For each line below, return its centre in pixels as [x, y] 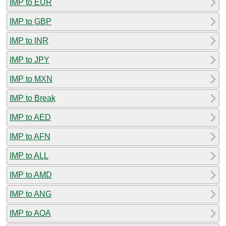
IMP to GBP [31, 21]
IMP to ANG [31, 194]
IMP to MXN [31, 79]
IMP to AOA [30, 213]
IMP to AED [30, 117]
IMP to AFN [30, 136]
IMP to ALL [29, 155]
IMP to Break [33, 98]
